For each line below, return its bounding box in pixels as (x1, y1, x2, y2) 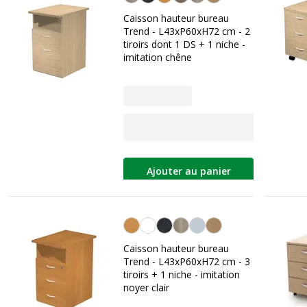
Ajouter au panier (146, 164, 231, 178)
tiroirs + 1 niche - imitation (123, 267, 240, 281)
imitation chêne (123, 51, 192, 64)
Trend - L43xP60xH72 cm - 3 (123, 254, 250, 268)
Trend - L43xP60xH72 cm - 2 (123, 25, 250, 38)
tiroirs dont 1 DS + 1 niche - (123, 38, 245, 51)
